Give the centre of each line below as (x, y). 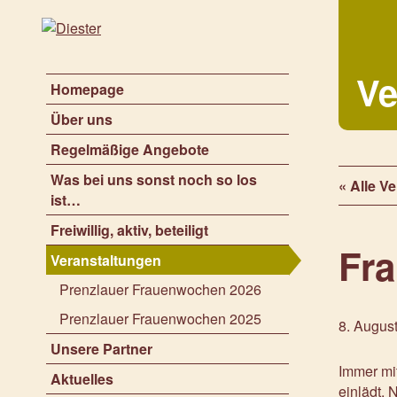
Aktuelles (82, 379)
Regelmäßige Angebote (130, 149)
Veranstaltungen (106, 260)
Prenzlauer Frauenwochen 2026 (160, 289)
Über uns (82, 119)
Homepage (87, 89)
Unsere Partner (101, 349)
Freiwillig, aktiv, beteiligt (129, 230)
